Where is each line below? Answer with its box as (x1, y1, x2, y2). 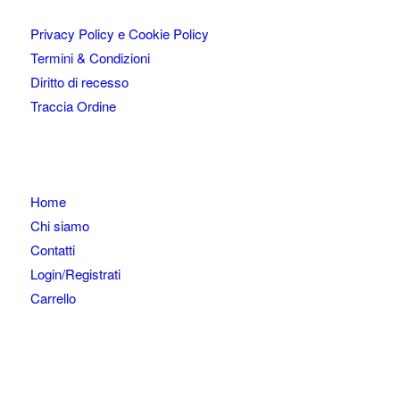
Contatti (29, 240, 75, 260)
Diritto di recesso (29, 72, 129, 92)
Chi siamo (29, 216, 89, 236)
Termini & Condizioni (29, 48, 150, 68)
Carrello (29, 288, 76, 308)
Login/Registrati (29, 264, 121, 284)
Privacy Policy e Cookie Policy (29, 24, 209, 44)
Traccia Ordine (29, 96, 116, 116)
